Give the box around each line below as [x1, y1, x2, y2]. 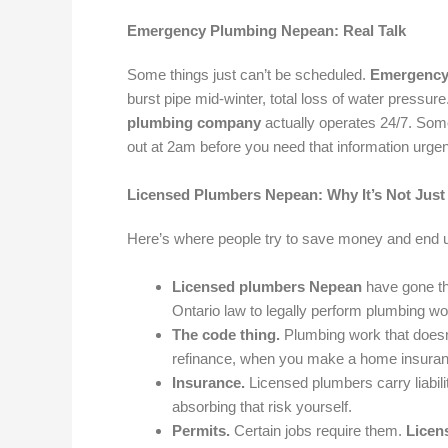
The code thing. [172, 326, 280, 343]
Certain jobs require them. [230, 422, 406, 439]
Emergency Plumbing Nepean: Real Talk [127, 22, 406, 39]
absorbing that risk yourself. [172, 398, 352, 415]
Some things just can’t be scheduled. [127, 66, 370, 83]
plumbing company [127, 114, 261, 131]
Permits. [172, 422, 230, 439]
